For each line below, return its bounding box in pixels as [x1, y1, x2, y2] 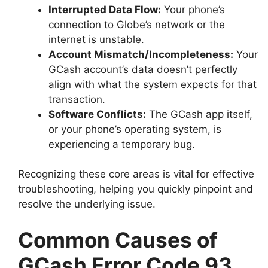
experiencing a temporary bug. [48, 138, 195, 150]
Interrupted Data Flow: [48, 3, 161, 16]
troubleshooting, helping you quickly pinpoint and [18, 183, 253, 196]
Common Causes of [18, 227, 218, 252]
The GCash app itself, [146, 108, 252, 120]
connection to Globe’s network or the [48, 18, 225, 31]
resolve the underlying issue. [18, 198, 156, 211]
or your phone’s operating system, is [48, 123, 221, 135]
